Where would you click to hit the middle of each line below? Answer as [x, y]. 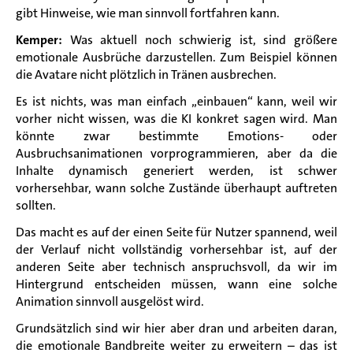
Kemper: [39, 39]
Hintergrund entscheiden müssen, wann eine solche [176, 284]
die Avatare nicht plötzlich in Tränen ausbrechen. [146, 74]
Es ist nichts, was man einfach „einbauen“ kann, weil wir [176, 101]
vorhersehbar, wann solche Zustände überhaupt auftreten [176, 188]
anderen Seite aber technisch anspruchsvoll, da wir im [176, 266]
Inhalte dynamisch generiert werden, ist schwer [176, 170]
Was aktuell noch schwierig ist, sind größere [200, 39]
